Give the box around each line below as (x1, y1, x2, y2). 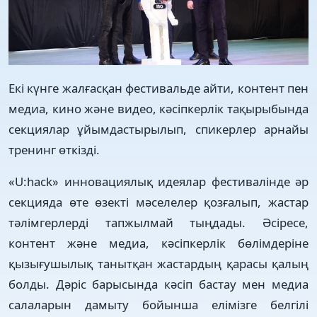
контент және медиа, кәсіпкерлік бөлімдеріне (8, 234, 309, 251)
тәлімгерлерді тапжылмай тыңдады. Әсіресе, (8, 214, 309, 231)
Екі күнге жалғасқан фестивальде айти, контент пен (8, 79, 309, 96)
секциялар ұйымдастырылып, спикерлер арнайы (8, 120, 309, 137)
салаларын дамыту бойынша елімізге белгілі (8, 296, 309, 313)
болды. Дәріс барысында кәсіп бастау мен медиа (8, 275, 309, 292)
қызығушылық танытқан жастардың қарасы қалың (8, 255, 309, 272)
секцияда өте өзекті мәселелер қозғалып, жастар (8, 193, 309, 210)
